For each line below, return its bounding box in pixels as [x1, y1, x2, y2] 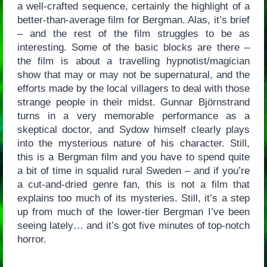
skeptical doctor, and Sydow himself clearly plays [17, 123, 250, 135]
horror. [17, 233, 46, 245]
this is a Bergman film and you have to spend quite [17, 151, 250, 163]
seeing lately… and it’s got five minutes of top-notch [17, 219, 250, 231]
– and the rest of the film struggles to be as [17, 27, 250, 39]
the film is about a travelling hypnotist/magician [17, 55, 250, 67]
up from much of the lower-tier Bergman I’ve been [17, 206, 250, 218]
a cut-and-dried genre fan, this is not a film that [17, 178, 250, 190]
